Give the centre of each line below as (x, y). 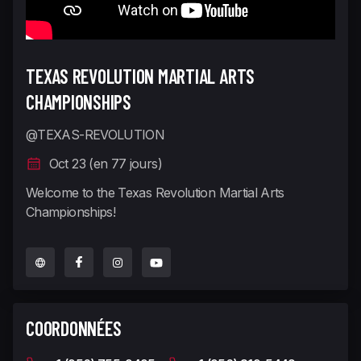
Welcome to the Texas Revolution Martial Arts (155, 193)
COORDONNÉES (74, 329)
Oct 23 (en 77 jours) (102, 164)
